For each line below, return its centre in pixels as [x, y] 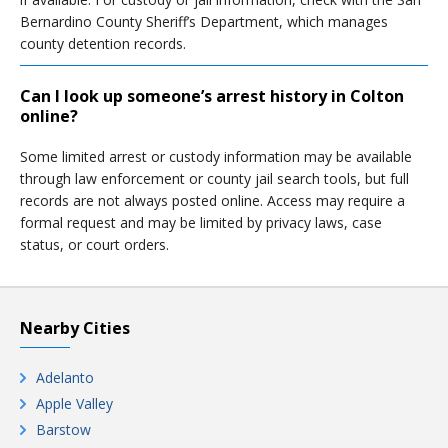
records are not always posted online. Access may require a [212, 200]
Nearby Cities [75, 328]
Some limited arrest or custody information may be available [216, 156]
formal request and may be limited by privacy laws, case [201, 222]
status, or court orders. [94, 244]
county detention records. [103, 43]
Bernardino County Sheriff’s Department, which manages [204, 21]
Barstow [63, 429]
